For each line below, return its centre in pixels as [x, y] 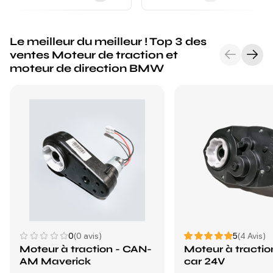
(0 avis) [88, 236]
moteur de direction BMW [87, 68]
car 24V [204, 261]
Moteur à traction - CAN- [86, 249]
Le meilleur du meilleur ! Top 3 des [108, 41]
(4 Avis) [252, 236]
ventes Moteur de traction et [94, 55]
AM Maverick [55, 261]
